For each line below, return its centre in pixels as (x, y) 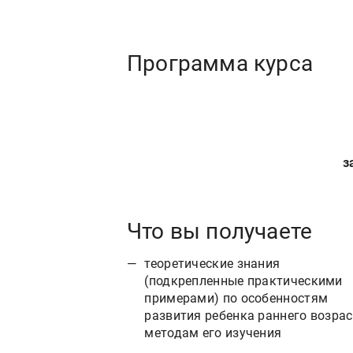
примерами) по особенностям (236, 298)
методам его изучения (213, 333)
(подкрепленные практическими (243, 281)
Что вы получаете (220, 231)
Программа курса (220, 63)
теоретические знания (212, 263)
